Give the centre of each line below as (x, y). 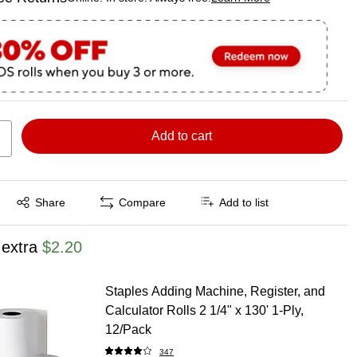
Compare (143, 203)
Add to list (244, 203)
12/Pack (128, 329)
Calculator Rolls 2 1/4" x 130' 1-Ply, (204, 310)
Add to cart (182, 135)
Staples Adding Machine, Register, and (215, 291)
